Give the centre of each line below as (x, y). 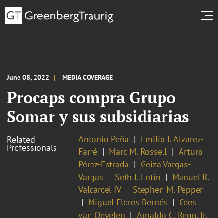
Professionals (32, 147)
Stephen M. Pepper (168, 189)
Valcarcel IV (100, 189)
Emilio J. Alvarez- (172, 139)
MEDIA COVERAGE (88, 77)
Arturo (191, 151)
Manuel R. (191, 177)
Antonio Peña (104, 139)
